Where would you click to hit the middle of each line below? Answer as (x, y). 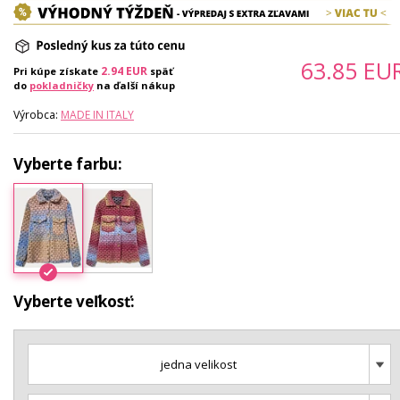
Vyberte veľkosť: (74, 301)
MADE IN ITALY (97, 115)
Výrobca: (37, 115)
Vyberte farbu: (68, 164)
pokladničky (62, 86)
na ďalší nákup (134, 86)
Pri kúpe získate (57, 71)
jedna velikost (198, 364)
